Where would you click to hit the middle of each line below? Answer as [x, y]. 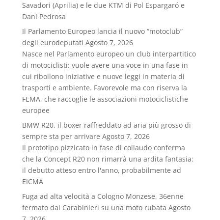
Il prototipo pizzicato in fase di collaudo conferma [103, 148]
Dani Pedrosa [44, 16]
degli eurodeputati [53, 42]
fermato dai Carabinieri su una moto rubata [94, 207]
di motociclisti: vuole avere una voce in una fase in [105, 65]
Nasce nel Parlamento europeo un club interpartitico [109, 54]
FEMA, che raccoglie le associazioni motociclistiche [105, 99]
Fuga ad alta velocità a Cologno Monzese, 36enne [103, 196]
